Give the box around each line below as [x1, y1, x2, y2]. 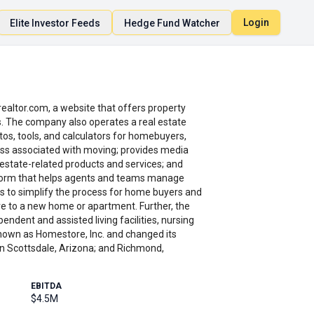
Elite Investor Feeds [10, 18, 100, 29]
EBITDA [31, 281, 62, 291]
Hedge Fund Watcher [124, 18, 220, 29]
